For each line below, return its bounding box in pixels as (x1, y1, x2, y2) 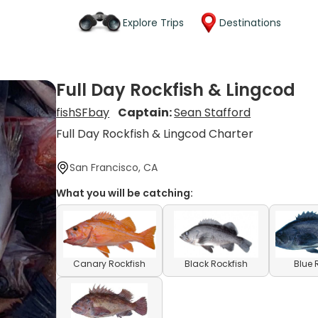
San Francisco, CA (70, 160, 158, 175)
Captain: (118, 104, 175, 121)
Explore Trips (123, 15, 184, 30)
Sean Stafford (174, 104, 251, 121)
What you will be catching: (56, 186, 194, 200)
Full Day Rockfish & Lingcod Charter (56, 126, 254, 142)
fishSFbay (56, 104, 110, 121)
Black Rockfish (184, 258, 248, 270)
